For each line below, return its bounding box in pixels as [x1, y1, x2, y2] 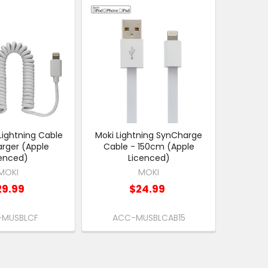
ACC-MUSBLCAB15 [112, 212, 185, 224]
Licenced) [127, 151, 170, 164]
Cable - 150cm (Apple [103, 140, 194, 153]
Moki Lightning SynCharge [95, 129, 203, 141]
